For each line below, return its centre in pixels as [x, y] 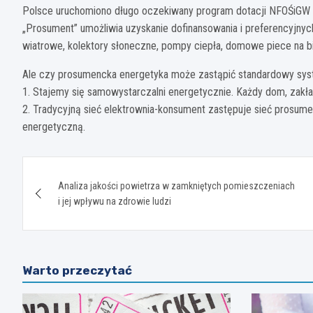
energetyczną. [54, 127]
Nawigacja [77, 170]
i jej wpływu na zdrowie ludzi [115, 202]
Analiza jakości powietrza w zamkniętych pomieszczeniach [176, 186]
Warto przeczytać [77, 271]
